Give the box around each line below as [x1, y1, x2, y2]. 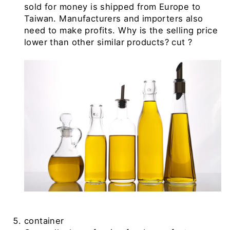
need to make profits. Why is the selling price [24, 25, 218, 35]
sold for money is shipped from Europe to [24, 1, 201, 12]
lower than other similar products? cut [24, 36, 185, 47]
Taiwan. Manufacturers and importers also [24, 13, 203, 24]
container [24, 215, 64, 226]
